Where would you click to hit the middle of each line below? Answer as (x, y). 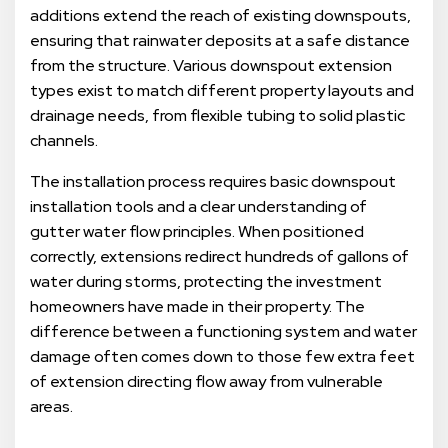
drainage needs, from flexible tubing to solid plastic (217, 116)
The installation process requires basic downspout (213, 182)
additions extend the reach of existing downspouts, (220, 16)
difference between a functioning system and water (223, 332)
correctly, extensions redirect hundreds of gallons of (219, 257)
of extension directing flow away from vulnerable (206, 382)
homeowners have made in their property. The (197, 307)
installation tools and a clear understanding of (198, 207)
